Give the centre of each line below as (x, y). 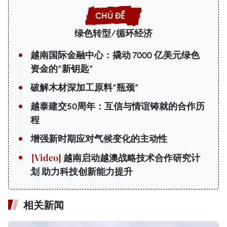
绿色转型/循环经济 (113, 33)
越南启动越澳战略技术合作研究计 (131, 158)
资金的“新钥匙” (62, 69)
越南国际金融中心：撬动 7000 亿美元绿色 (115, 55)
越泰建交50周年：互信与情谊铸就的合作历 (118, 106)
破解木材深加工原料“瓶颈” (85, 87)
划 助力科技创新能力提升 (82, 172)
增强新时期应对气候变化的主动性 (99, 139)
